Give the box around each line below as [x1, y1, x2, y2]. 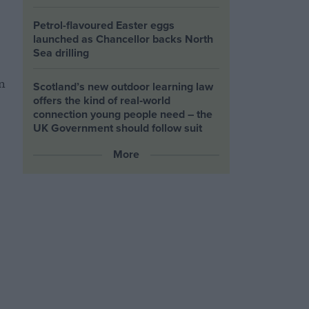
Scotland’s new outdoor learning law [33, 79, 214, 94]
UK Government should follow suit [33, 120, 203, 136]
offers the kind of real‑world [33, 92, 171, 108]
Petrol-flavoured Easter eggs [33, 17, 175, 33]
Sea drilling [33, 45, 90, 61]
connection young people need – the [33, 106, 213, 122]
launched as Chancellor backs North [33, 31, 214, 47]
